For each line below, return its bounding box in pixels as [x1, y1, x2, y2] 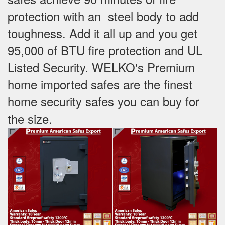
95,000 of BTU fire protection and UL [8, 41, 202, 59]
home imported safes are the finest [8, 75, 192, 93]
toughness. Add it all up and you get [8, 24, 197, 42]
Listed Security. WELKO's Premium [8, 58, 195, 76]
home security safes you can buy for [8, 92, 199, 110]
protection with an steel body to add [8, 7, 199, 25]
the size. [8, 109, 56, 127]
